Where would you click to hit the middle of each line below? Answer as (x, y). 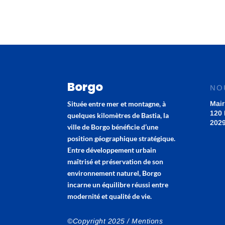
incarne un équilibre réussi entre (118, 185)
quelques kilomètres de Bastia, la (118, 116)
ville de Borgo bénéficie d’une (113, 127)
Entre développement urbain (112, 150)
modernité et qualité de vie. (110, 196)
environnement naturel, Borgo (115, 173)
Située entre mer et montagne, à (117, 104)
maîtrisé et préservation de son (116, 162)
